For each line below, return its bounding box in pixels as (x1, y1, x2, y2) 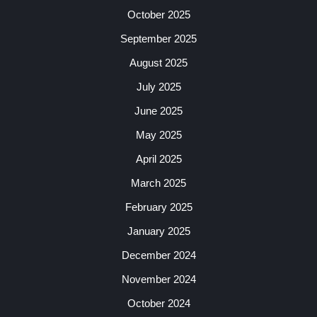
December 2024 (121, 249, 196, 261)
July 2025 (136, 81, 181, 93)
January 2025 (127, 225, 190, 237)
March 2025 (131, 177, 186, 189)
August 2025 (129, 57, 188, 69)
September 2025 (120, 33, 197, 45)
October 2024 (127, 297, 190, 309)
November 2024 (121, 273, 196, 285)
